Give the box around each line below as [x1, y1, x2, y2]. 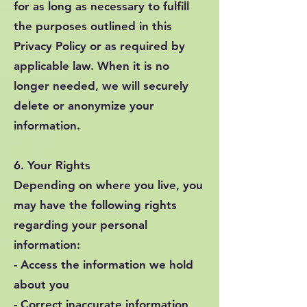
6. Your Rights [14, 158, 90, 172]
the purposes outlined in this [14, 19, 172, 33]
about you [14, 278, 69, 291]
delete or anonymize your [14, 99, 154, 112]
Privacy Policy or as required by [14, 39, 185, 53]
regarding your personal [14, 218, 147, 232]
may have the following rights [14, 198, 177, 212]
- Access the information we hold [14, 258, 193, 271]
